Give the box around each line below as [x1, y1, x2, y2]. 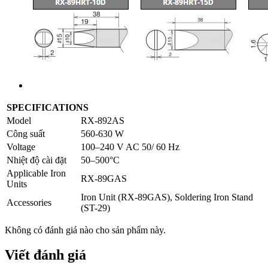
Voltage [7, 141, 35, 152]
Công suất [7, 128, 45, 139]
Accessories [7, 197, 51, 208]
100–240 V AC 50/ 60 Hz [81, 141, 179, 152]
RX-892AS [81, 115, 124, 126]
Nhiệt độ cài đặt [7, 154, 66, 165]
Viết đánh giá [5, 247, 86, 263]
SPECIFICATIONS [7, 102, 89, 112]
